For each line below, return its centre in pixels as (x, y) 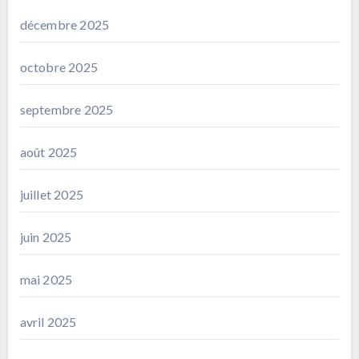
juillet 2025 (51, 194)
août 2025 (48, 151)
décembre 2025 (65, 24)
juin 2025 (46, 236)
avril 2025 (48, 321)
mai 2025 (46, 279)
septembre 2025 (67, 109)
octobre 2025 (58, 67)
